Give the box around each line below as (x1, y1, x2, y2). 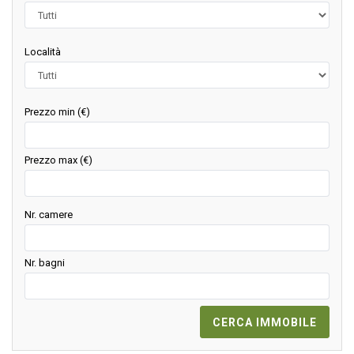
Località (24, 46, 61, 58)
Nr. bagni (24, 257, 65, 269)
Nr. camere (24, 209, 73, 221)
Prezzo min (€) (24, 106, 90, 119)
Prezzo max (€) (24, 154, 92, 167)
